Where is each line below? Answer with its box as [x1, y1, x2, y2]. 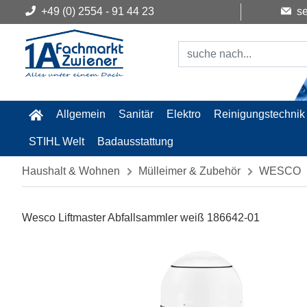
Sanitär [118, 108, 153, 120]
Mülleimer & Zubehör [138, 165, 241, 177]
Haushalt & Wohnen [22, 165, 120, 177]
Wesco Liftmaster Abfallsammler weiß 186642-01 [22, 212, 260, 223]
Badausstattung [97, 136, 173, 147]
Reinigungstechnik [214, 108, 306, 120]
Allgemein [56, 108, 106, 120]
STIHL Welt [28, 136, 84, 147]
